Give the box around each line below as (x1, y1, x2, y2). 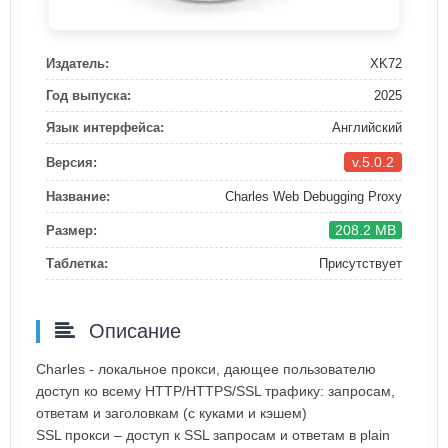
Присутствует (319, 256, 402, 272)
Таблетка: (46, 256, 108, 272)
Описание (83, 320, 181, 343)
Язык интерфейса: (46, 120, 164, 136)
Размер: (46, 222, 97, 238)
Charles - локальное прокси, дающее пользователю (36, 361, 376, 378)
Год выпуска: (46, 88, 131, 104)
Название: (46, 189, 110, 205)
